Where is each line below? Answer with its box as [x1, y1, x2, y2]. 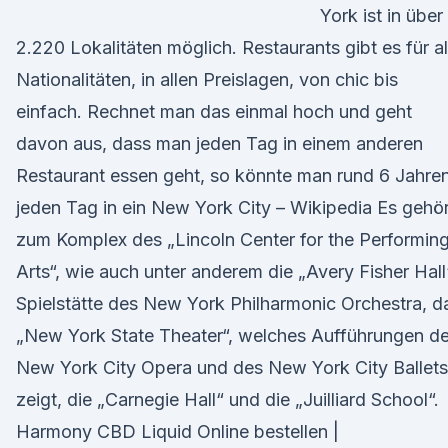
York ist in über [320, 5, 443, 26]
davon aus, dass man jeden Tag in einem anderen [16, 133, 423, 154]
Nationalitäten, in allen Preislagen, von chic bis [16, 69, 398, 90]
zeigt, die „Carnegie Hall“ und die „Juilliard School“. [16, 389, 439, 410]
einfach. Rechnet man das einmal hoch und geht [16, 101, 412, 122]
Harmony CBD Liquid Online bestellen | [16, 421, 339, 442]
